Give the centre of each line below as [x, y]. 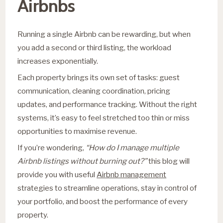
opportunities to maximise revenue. [77, 131]
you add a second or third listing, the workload [95, 47]
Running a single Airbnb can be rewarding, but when [104, 34]
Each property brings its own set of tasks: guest [99, 77]
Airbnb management [132, 174]
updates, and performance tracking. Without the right [108, 104]
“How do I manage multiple [133, 147]
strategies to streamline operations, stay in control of [107, 188]
